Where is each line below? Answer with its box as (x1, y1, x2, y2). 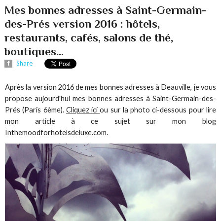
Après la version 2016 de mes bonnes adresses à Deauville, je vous (5, 83, 216, 92)
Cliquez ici (66, 106, 100, 114)
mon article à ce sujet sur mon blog (5, 117, 216, 126)
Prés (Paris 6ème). (5, 106, 66, 114)
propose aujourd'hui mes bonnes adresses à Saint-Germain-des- (5, 94, 216, 103)
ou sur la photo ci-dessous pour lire (100, 106, 216, 114)
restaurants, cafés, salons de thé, (4, 31, 174, 44)
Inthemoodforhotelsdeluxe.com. (5, 128, 109, 137)
